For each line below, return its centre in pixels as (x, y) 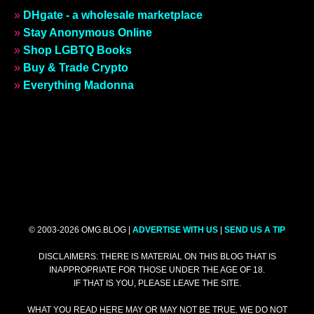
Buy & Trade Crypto (76, 68)
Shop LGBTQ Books (77, 50)
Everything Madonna (78, 85)
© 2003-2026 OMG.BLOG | (81, 230)
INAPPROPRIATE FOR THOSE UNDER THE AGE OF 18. (157, 270)
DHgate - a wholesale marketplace (113, 15)
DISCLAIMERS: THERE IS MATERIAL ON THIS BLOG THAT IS (157, 257)
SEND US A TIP (255, 230)
